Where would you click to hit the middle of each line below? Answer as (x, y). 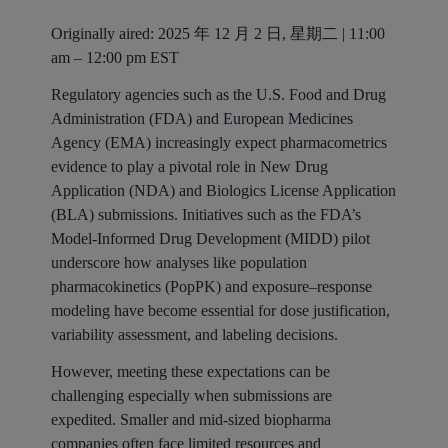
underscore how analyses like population (178, 262)
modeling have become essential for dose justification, (220, 310)
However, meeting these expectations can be (190, 371)
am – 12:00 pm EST (114, 57)
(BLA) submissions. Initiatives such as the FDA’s (205, 214)
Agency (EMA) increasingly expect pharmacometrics (218, 142)
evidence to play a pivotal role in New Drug (189, 166)
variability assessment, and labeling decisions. (194, 334)
